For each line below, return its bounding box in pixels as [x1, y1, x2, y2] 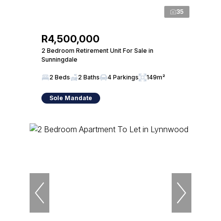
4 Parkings [108, 74, 139, 81]
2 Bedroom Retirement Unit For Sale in [41, 47, 153, 54]
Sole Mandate [49, 94, 92, 102]
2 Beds [49, 74, 70, 81]
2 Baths [78, 74, 100, 81]
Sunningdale [41, 56, 77, 63]
